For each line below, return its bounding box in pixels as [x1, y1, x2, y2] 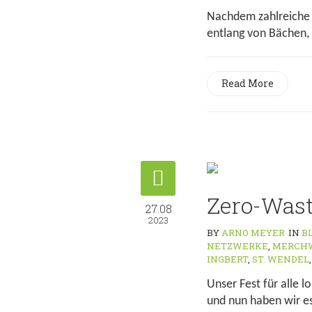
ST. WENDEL [252, 253, 309, 265]
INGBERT [207, 253, 248, 265]
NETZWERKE [207, 240, 268, 252]
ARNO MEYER [221, 226, 285, 239]
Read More [221, 77, 274, 90]
